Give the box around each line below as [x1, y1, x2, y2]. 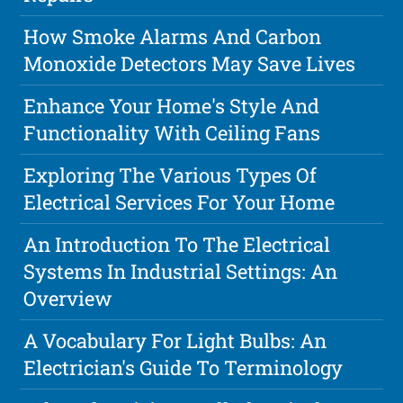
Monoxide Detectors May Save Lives [23, 50, 356, 77]
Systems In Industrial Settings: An [23, 258, 338, 285]
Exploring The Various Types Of [23, 162, 318, 189]
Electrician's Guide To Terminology [23, 354, 344, 381]
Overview [23, 285, 113, 312]
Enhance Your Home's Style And [23, 93, 320, 120]
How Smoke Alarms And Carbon [23, 23, 322, 50]
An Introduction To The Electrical [23, 231, 331, 258]
